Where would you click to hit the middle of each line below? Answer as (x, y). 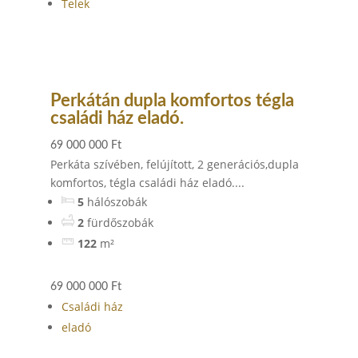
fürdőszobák (120, 223)
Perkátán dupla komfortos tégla (172, 101)
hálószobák (117, 202)
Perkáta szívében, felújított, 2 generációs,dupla (174, 164)
